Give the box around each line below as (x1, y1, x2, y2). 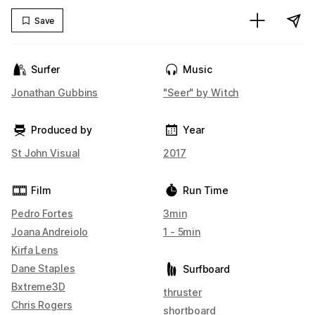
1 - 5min (163, 226, 201, 238)
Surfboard (183, 263, 230, 275)
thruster (163, 286, 202, 298)
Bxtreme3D (11, 281, 65, 292)
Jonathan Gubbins (11, 86, 98, 98)
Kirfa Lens (11, 244, 58, 256)
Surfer (31, 63, 60, 75)
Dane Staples (11, 262, 75, 274)
